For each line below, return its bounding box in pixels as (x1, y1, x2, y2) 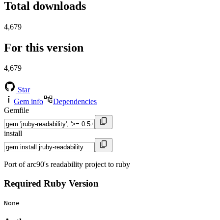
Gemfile (4, 106, 29, 115)
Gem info (14, 97, 43, 106)
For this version (4, 41, 83, 54)
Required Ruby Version (4, 178, 99, 189)
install (4, 129, 22, 138)
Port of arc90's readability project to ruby (4, 160, 130, 169)
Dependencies (53, 97, 97, 106)
